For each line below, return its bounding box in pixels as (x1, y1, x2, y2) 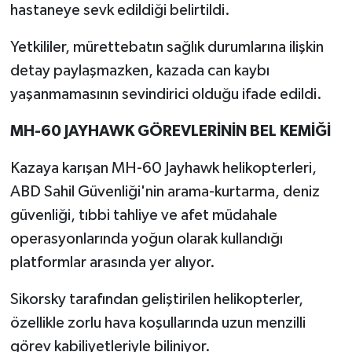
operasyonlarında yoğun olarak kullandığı (9, 231, 283, 247)
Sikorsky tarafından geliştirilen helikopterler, (9, 291, 303, 308)
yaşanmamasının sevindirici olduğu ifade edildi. (9, 86, 322, 103)
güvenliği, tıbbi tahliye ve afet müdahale (9, 207, 277, 224)
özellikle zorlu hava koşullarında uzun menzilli (9, 315, 306, 332)
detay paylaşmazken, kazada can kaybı (9, 63, 269, 79)
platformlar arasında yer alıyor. (9, 255, 215, 271)
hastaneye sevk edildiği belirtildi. (9, 2, 230, 19)
